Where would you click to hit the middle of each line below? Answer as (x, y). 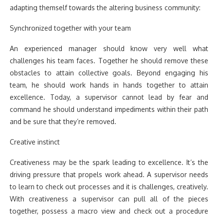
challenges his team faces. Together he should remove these (109, 60)
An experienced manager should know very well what (109, 48)
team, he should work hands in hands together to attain (109, 85)
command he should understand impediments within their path (109, 109)
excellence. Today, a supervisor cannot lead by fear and (109, 97)
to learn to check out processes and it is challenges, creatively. (109, 186)
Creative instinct (35, 142)
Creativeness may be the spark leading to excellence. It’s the (109, 162)
